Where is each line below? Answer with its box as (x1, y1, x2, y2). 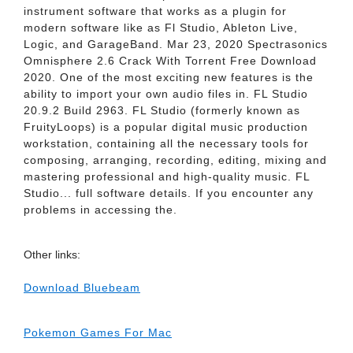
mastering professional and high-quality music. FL (24, 170, 310, 183)
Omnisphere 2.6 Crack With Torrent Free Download (24, 54, 317, 67)
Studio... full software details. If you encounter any (24, 187, 314, 199)
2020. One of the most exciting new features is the (24, 71, 314, 84)
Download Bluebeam (24, 281, 140, 294)
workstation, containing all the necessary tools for (24, 137, 309, 150)
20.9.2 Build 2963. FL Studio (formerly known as (24, 104, 300, 117)
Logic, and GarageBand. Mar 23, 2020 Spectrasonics (24, 38, 328, 50)
